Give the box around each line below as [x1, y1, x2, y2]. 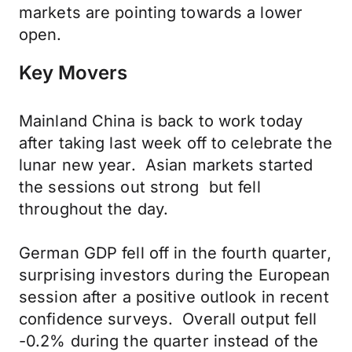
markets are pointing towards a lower [19, 3, 303, 22]
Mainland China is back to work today [19, 112, 303, 130]
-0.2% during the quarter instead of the [19, 332, 319, 350]
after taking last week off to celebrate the [19, 134, 332, 152]
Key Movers [19, 61, 127, 84]
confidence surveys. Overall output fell [19, 310, 317, 328]
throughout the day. [19, 200, 169, 218]
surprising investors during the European [19, 266, 331, 284]
